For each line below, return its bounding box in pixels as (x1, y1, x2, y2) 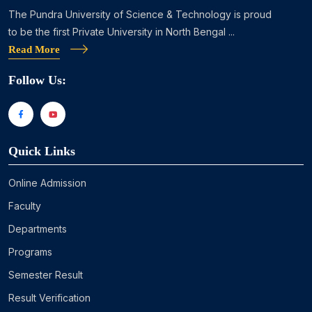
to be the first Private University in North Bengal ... (8, 26, 235, 38)
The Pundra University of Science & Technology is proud (8, 8, 272, 20)
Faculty (8, 200, 41, 212)
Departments (8, 223, 67, 235)
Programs (8, 246, 52, 258)
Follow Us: (8, 73, 66, 87)
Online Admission (8, 177, 86, 189)
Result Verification (8, 292, 91, 304)
